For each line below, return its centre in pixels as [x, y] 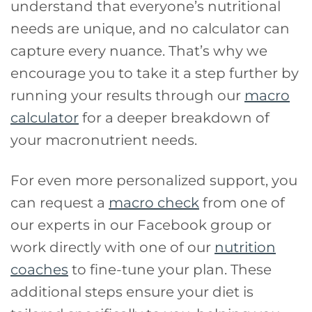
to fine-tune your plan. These [170, 270]
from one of [242, 203]
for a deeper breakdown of [174, 118]
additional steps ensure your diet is [132, 292]
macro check [154, 203]
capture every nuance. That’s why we [139, 51]
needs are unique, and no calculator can [150, 29]
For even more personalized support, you [154, 181]
